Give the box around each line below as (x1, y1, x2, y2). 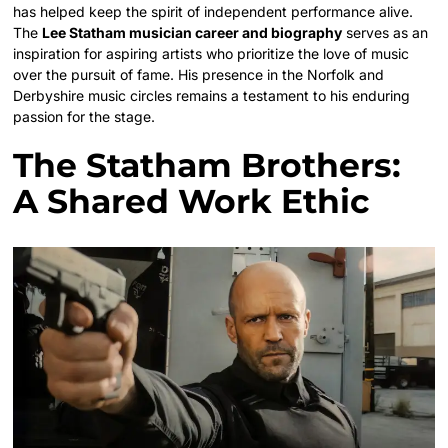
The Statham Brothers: (13, 145, 402, 185)
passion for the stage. (13, 108, 156, 125)
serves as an (342, 24, 429, 41)
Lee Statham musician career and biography (42, 24, 343, 41)
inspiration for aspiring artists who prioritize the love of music (13, 45, 410, 62)
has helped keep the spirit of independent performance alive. (13, 3, 414, 20)
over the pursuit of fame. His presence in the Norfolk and (13, 66, 385, 83)
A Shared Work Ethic (13, 181, 371, 221)
